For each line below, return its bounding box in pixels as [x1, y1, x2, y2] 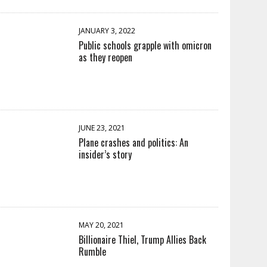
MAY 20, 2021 [79, 220, 125, 230]
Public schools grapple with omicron [79, 38, 212, 52]
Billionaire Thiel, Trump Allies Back [79, 232, 207, 247]
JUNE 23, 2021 [79, 123, 126, 133]
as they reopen [79, 50, 133, 64]
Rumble [79, 244, 107, 259]
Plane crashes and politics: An [79, 135, 189, 150]
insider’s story [79, 147, 132, 162]
